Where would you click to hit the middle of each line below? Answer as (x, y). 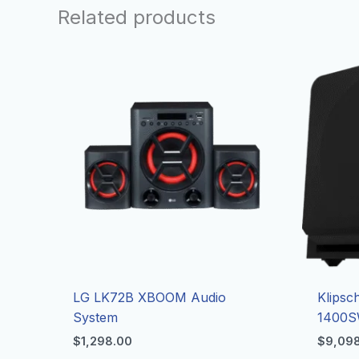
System (96, 317)
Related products (137, 18)
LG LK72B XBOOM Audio (150, 297)
